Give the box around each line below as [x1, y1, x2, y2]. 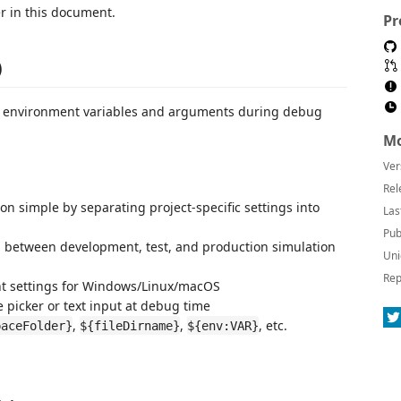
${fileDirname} [80, 318, 180, 333]
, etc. [259, 316, 287, 334]
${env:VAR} [187, 318, 259, 333]
